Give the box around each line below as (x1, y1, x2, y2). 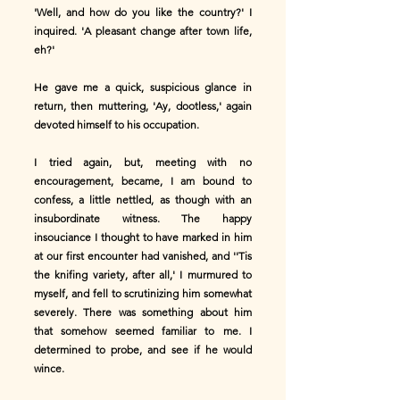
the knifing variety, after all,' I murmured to (34, 268, 252, 281)
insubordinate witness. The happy (34, 212, 252, 225)
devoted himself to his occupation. (34, 118, 199, 131)
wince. (34, 362, 64, 375)
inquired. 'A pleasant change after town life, (34, 24, 252, 37)
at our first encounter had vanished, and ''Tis (34, 249, 252, 262)
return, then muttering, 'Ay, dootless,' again (34, 99, 252, 112)
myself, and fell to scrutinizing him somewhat (34, 287, 252, 300)
